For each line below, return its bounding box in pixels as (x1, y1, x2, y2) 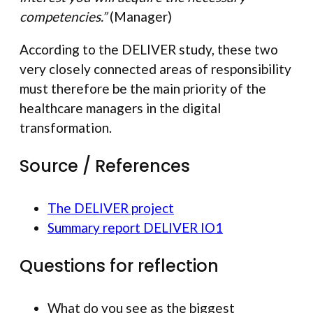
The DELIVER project (48, 200, 174, 217)
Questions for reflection (20, 254, 219, 278)
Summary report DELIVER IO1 (48, 219, 223, 236)
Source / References (20, 154, 190, 178)
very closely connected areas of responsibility (20, 61, 291, 78)
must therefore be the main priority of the (20, 80, 266, 97)
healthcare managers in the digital (20, 100, 221, 117)
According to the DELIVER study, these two (20, 41, 278, 58)
